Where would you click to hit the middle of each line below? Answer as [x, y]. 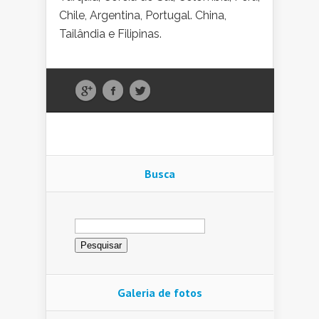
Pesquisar [99, 219]
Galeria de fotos [160, 293]
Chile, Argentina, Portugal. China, [143, 16]
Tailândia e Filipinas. [110, 34]
